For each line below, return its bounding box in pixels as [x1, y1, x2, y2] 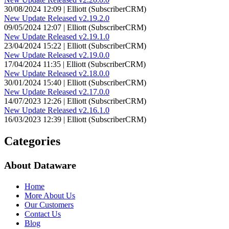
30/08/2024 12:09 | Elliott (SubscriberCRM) [4, 4, 146, 13]
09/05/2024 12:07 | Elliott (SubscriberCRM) [4, 22, 146, 32]
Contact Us [25, 210, 61, 219]
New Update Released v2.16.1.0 [4, 105, 109, 114]
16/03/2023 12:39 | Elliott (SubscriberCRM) [4, 114, 146, 124]
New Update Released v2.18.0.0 [4, 68, 109, 78]
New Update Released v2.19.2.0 [4, 13, 109, 22]
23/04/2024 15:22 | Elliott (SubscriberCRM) [4, 41, 146, 50]
